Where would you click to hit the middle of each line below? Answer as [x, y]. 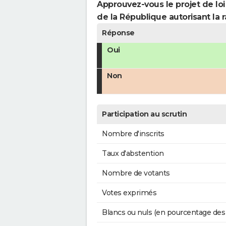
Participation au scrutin [144, 114]
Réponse [118, 33]
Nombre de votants [136, 173]
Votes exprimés [129, 193]
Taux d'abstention [133, 154]
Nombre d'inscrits [133, 134]
